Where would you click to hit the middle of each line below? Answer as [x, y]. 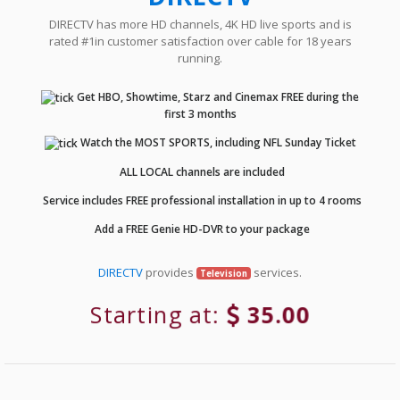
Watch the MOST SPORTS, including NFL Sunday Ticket [217, 143]
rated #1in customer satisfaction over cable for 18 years [200, 42]
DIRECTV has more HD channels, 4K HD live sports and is [200, 25]
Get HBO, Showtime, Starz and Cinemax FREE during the [217, 97]
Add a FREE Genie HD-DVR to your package [200, 229]
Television [224, 273]
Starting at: [160, 315]
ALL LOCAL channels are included [200, 171]
